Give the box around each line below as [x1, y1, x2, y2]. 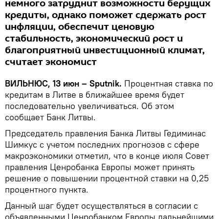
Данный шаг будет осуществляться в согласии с [5, 200, 198, 211]
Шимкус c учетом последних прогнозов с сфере [5, 139, 199, 150]
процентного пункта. [5, 184, 88, 195]
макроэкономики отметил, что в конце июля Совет [5, 150, 209, 161]
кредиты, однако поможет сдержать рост [5, 8, 206, 22]
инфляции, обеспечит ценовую [5, 20, 154, 34]
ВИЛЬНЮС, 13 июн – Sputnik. [5, 78, 124, 89]
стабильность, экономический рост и [5, 32, 183, 45]
